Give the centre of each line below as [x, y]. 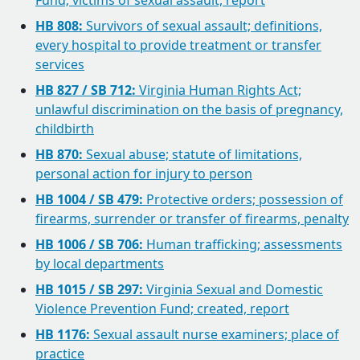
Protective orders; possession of [243, 199]
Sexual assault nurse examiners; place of [215, 334]
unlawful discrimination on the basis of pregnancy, [189, 109]
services [60, 64]
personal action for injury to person [144, 174]
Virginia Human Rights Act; [219, 90]
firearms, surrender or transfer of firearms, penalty [192, 219]
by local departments [100, 264]
